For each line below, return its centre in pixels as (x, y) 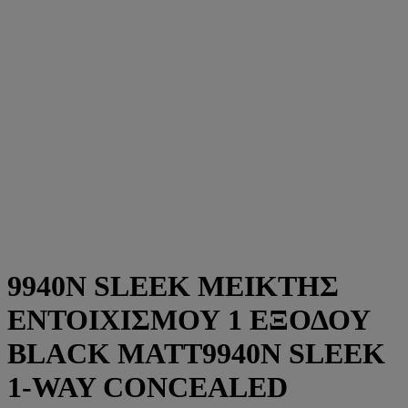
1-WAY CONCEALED (148, 387)
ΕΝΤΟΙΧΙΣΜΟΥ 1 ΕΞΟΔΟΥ (189, 319)
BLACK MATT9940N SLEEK (196, 353)
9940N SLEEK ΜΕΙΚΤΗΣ (173, 286)
